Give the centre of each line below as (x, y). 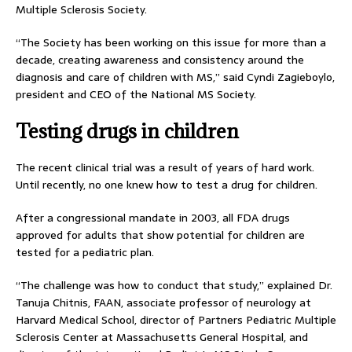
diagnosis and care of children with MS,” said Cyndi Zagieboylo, (175, 77)
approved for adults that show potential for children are (160, 235)
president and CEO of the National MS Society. (136, 94)
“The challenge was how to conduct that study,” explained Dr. (174, 285)
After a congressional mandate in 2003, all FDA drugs (153, 218)
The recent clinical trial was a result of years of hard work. (165, 167)
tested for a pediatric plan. (85, 252)
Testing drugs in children (127, 131)
